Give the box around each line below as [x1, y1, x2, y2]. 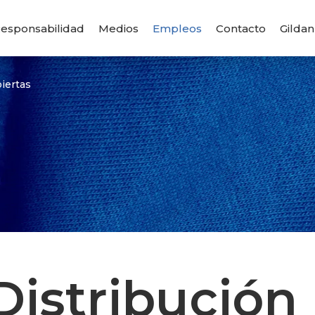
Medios [98, 21, 139, 35]
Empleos [152, 21, 202, 35]
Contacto [215, 21, 266, 35]
